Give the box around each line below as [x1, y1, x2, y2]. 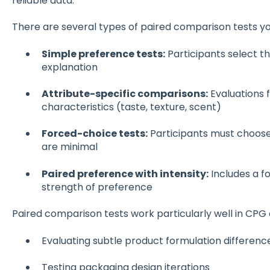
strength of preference [41, 180, 152, 194]
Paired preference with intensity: [41, 166, 209, 181]
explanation [41, 60, 98, 74]
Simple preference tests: [41, 46, 165, 61]
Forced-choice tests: [41, 127, 148, 141]
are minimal [41, 140, 98, 154]
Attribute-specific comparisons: [41, 87, 208, 101]
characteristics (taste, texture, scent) [41, 100, 221, 115]
